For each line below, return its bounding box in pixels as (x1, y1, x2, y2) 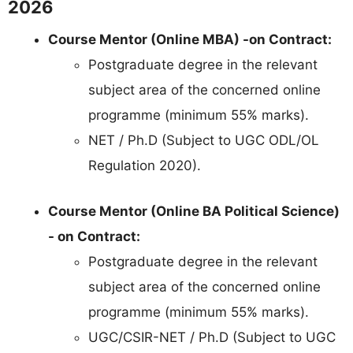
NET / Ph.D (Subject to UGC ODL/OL (88, 132, 319, 149)
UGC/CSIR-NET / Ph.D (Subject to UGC (88, 329, 336, 345)
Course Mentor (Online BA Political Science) (48, 203, 340, 219)
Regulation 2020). (88, 158, 201, 174)
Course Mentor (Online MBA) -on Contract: (48, 32, 332, 48)
